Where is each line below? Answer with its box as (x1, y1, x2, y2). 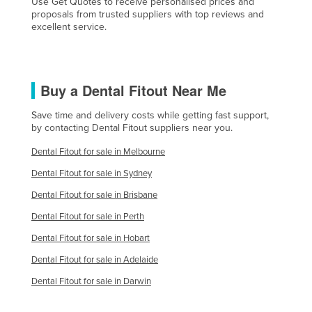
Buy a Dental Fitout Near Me (40, 80, 226, 101)
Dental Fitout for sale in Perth (31, 211, 144, 223)
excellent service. (31, 21, 107, 33)
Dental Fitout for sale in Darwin (31, 276, 151, 288)
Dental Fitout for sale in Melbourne (31, 146, 165, 158)
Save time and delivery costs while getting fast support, (31, 109, 269, 122)
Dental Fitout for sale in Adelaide (31, 254, 158, 266)
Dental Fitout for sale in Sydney (31, 168, 152, 180)
